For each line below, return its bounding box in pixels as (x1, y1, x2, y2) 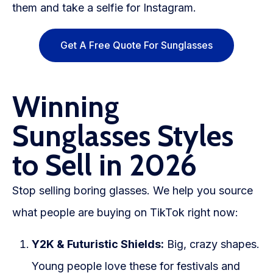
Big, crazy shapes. (164, 238, 260, 251)
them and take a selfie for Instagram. (12, 1, 196, 15)
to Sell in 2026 (12, 147, 197, 183)
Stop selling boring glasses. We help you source (12, 184, 253, 197)
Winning (12, 89, 119, 125)
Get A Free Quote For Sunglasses (60, 39, 213, 52)
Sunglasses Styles (12, 118, 233, 154)
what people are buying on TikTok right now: (12, 206, 238, 219)
